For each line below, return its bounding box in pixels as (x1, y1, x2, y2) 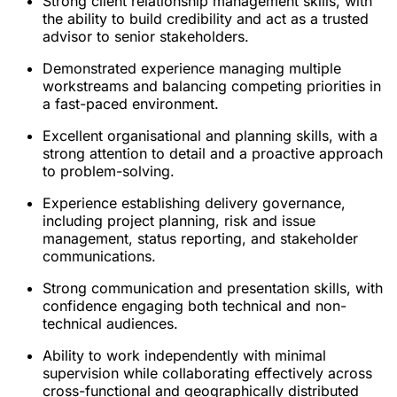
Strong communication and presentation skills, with (43, 278, 383, 297)
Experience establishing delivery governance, (43, 193, 346, 212)
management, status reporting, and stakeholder (43, 229, 358, 247)
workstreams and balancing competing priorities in (43, 76, 381, 95)
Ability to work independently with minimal (43, 346, 326, 364)
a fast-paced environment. (43, 94, 219, 113)
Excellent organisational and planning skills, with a (43, 126, 378, 144)
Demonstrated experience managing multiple (43, 58, 341, 77)
